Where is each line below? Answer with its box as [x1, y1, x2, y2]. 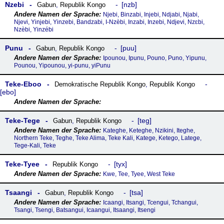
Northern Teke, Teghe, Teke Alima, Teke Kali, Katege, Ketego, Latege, [13, 134, 201, 141]
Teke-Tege [5, 116, 40, 124]
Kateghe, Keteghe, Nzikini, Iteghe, [102, 127, 195, 134]
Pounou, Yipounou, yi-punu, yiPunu [13, 62, 110, 69]
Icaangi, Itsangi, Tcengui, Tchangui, [102, 199, 198, 206]
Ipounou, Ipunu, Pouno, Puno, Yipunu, [102, 54, 206, 61]
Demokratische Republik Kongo [54, 80, 145, 88]
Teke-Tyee [5, 160, 39, 168]
